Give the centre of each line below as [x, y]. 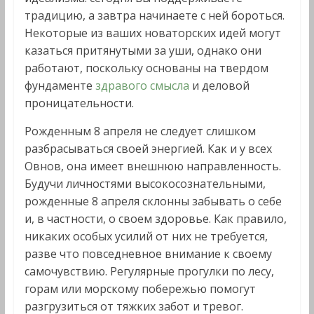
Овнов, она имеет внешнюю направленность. [152, 166]
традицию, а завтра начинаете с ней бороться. [154, 15]
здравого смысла [143, 86]
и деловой [220, 86]
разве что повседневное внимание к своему [148, 254]
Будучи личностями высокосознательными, [145, 184]
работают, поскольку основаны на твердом [146, 68]
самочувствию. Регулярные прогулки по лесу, [149, 271]
